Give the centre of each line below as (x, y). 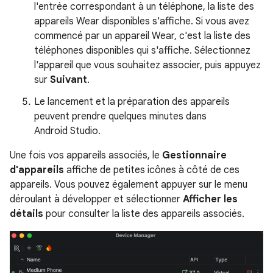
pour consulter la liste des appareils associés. (144, 214)
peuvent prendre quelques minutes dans (120, 117)
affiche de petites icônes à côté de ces (152, 170)
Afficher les (210, 200)
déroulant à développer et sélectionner (96, 200)
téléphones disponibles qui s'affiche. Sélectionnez (142, 51)
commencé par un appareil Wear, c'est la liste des (142, 36)
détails (27, 214)
